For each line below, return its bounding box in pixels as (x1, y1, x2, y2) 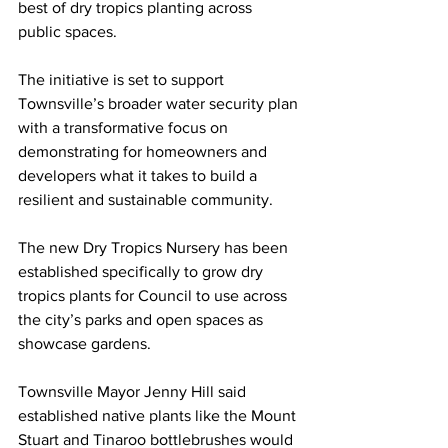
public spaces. (18, 23, 117, 41)
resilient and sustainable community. (18, 191, 273, 209)
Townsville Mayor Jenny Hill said (18, 383, 250, 401)
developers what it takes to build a (18, 167, 261, 185)
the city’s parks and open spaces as (18, 311, 267, 329)
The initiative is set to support (18, 71, 228, 89)
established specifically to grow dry (18, 263, 267, 281)
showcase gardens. (18, 335, 151, 353)
